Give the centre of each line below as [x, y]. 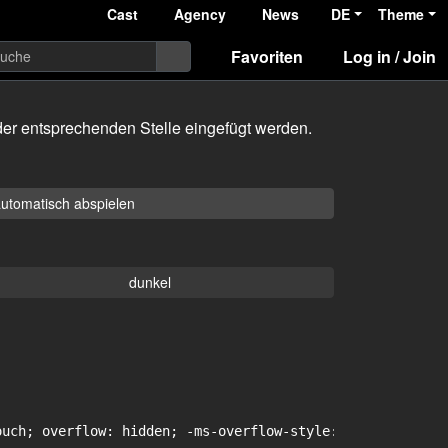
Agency [200, 14]
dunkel [149, 282]
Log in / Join [389, 56]
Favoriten [267, 56]
